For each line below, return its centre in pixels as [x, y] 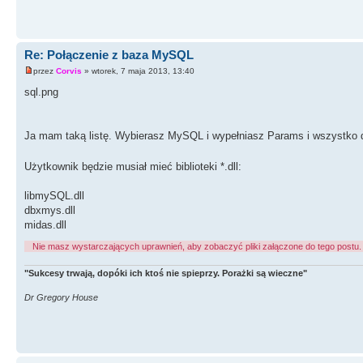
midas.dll [45, 224]
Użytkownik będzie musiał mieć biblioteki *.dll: [133, 166]
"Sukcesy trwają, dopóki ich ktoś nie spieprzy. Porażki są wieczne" [166, 273]
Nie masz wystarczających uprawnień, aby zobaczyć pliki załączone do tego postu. [197, 246]
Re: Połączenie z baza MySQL [109, 55]
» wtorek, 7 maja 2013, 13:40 [138, 70]
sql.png [41, 92]
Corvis [69, 70]
